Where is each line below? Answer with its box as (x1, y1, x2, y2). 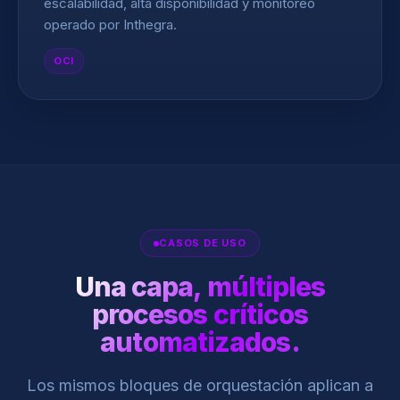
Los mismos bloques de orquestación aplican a (27, 376, 373, 395)
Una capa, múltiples (74, 271, 326, 303)
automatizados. (100, 326, 300, 358)
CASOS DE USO (159, 237, 246, 249)
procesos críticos (91, 298, 309, 330)
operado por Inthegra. (44, 16, 177, 33)
